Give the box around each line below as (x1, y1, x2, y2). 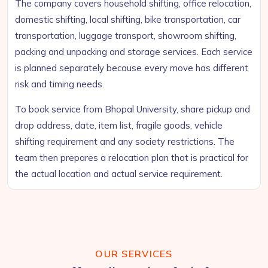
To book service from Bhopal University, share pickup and (15, 103, 250, 115)
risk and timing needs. (15, 78, 104, 90)
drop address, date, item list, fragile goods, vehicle (15, 120, 223, 131)
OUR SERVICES (95, 248, 173, 260)
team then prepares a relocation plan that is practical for (15, 152, 248, 163)
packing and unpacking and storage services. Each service (15, 46, 252, 57)
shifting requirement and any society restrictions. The (15, 136, 234, 147)
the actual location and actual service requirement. (15, 168, 223, 179)
